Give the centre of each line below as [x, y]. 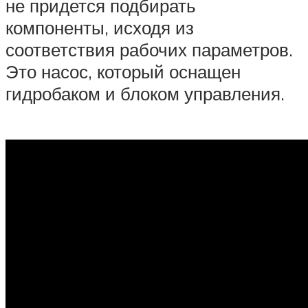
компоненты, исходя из [100, 28]
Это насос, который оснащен [123, 72]
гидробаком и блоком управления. [145, 94]
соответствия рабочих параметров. [149, 50]
